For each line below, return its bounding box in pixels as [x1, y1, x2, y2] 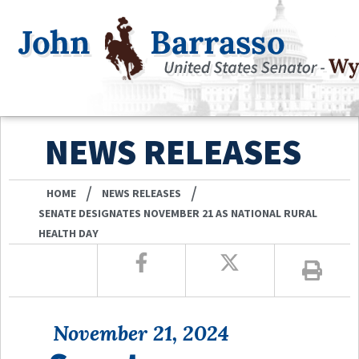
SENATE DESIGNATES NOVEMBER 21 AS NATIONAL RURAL [38, 205, 318, 220]
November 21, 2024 [53, 319, 229, 346]
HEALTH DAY [38, 225, 99, 240]
